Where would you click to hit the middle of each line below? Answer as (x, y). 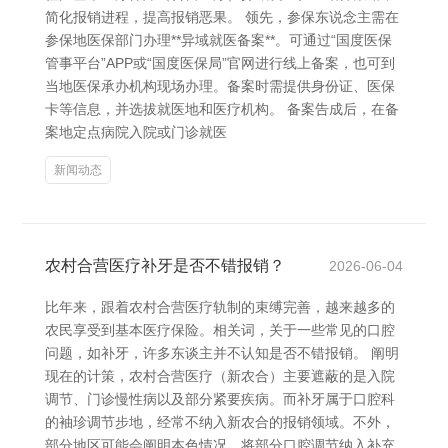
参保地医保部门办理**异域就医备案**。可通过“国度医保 (218, 40)
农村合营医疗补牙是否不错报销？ (165, 265)
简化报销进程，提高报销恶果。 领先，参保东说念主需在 (222, 17)
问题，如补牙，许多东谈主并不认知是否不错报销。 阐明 (222, 353)
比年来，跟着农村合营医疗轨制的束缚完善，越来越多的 (220, 307)
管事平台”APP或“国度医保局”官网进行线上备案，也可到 (220, 63)
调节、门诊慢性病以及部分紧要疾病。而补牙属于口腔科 (220, 399)
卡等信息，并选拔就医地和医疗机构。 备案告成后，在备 (222, 109)
